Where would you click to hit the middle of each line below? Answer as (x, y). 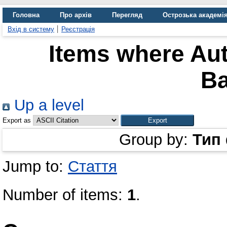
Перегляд (127, 15)
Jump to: (35, 166)
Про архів (76, 15)
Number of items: (65, 195)
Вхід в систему (31, 29)
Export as (17, 120)
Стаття (92, 166)
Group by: (156, 140)
